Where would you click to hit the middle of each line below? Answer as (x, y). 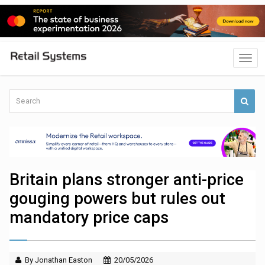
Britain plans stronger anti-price (127, 180)
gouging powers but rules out (118, 199)
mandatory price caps (89, 218)
